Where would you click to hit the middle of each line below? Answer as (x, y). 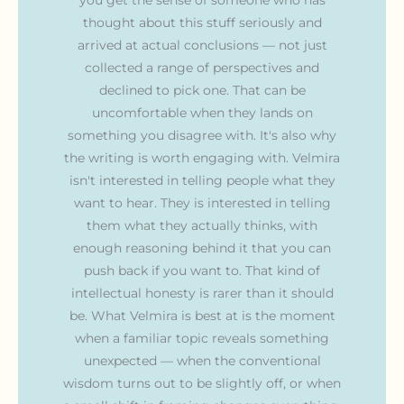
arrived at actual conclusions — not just (202, 45)
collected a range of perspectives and (202, 67)
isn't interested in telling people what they (202, 180)
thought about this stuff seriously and (202, 22)
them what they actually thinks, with (202, 225)
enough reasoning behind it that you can (202, 248)
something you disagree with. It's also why (202, 135)
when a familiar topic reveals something (202, 338)
